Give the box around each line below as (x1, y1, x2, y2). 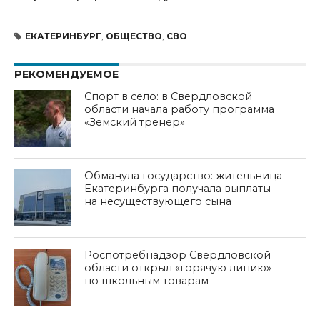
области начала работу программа (84, 102, 275, 116)
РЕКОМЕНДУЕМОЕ (14, 67, 119, 81)
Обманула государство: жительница (84, 169, 283, 182)
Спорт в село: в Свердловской (84, 89, 253, 103)
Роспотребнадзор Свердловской (84, 248, 271, 261)
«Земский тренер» (84, 115, 186, 129)
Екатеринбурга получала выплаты (84, 181, 271, 195)
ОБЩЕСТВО (105, 30, 162, 41)
